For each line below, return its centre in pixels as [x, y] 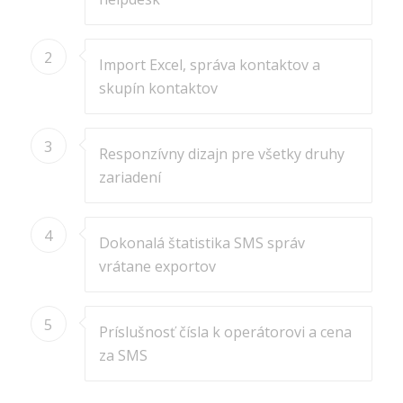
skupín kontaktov [158, 89]
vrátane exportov [157, 267]
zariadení [130, 178]
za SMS [123, 356]
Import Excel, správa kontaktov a [209, 65]
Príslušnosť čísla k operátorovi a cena [225, 332]
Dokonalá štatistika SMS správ [201, 243]
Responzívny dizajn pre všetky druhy [221, 154]
